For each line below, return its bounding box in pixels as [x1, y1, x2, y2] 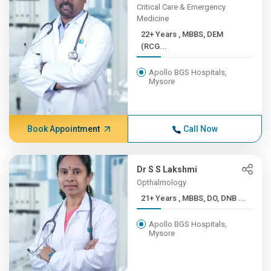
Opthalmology [137, 178, 187, 187]
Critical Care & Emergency [137, 2, 226, 11]
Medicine [137, 14, 169, 23]
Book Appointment [27, 124, 100, 134]
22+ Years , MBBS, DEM [141, 30, 179, 39]
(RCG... [141, 42, 168, 51]
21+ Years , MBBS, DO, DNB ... [178, 194, 246, 203]
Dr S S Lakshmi [137, 165, 198, 174]
